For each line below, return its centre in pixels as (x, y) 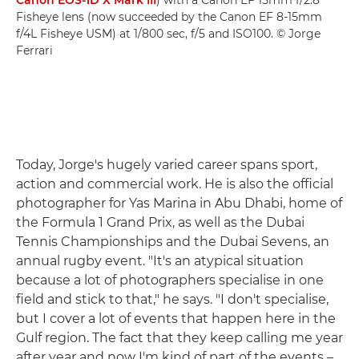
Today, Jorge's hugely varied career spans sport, (167, 165)
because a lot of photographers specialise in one (170, 280)
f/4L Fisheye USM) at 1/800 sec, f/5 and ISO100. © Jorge (168, 34)
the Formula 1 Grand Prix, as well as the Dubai (160, 223)
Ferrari (34, 51)
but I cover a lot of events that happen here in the (176, 319)
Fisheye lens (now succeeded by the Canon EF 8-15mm (169, 17)
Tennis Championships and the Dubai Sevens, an (173, 242)
